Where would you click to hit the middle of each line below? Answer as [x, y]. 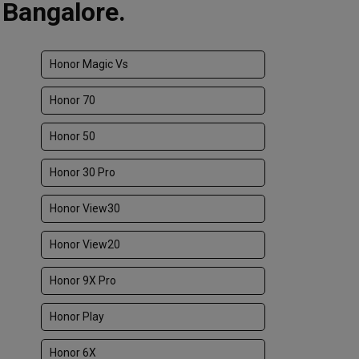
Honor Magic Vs [89, 64]
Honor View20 [85, 244]
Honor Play [77, 317]
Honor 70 [73, 100]
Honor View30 [85, 208]
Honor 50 [73, 136]
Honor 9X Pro [83, 280]
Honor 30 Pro [83, 172]
